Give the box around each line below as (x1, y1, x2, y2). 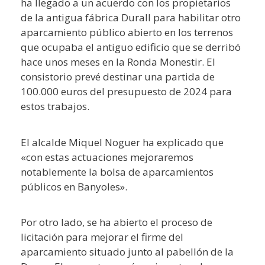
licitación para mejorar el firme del (21, 230, 183, 244)
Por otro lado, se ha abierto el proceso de (21, 215, 212, 229)
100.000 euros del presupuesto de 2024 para (21, 85, 232, 98)
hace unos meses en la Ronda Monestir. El (21, 55, 215, 69)
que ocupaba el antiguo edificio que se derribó (21, 40, 241, 54)
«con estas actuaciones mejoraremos (21, 150, 193, 164)
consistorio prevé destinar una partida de (21, 70, 215, 83)
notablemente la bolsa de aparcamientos (21, 164, 214, 179)
